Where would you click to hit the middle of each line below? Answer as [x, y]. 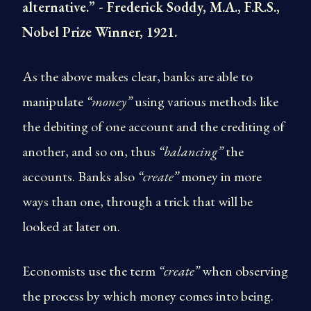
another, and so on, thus [90, 151]
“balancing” [191, 151]
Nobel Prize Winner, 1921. [100, 32]
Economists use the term [90, 271]
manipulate [54, 101]
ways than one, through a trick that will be [137, 201]
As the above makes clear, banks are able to [137, 76]
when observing [244, 271]
